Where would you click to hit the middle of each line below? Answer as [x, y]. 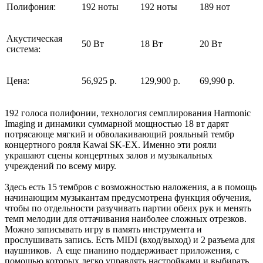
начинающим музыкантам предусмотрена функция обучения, [128, 198]
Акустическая [34, 39]
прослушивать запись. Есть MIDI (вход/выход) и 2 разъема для [130, 240]
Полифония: [31, 7]
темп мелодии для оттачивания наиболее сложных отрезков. [126, 219]
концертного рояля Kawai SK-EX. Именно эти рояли [111, 145]
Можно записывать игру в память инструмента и [103, 230]
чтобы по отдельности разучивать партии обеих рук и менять [128, 208]
